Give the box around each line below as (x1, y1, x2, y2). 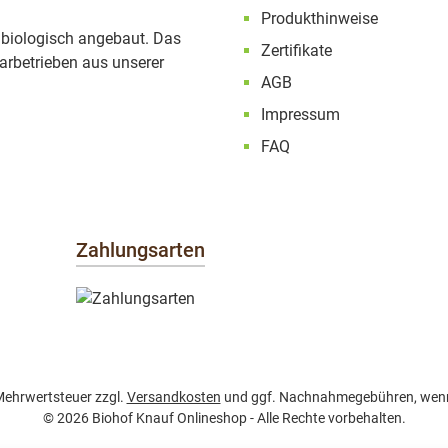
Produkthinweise (261, 8, 378, 28)
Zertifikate (261, 40, 332, 60)
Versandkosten (126, 389, 221, 406)
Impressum (261, 104, 340, 124)
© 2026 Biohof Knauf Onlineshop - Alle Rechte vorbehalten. (42, 410, 406, 427)
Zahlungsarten (76, 237, 205, 262)
